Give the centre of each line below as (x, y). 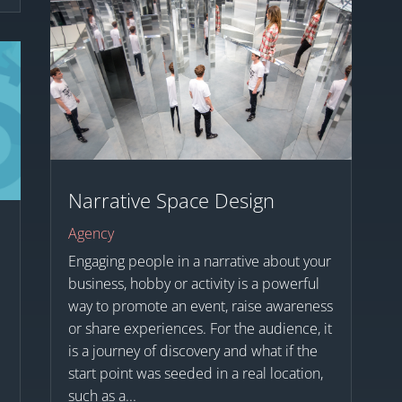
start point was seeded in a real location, (195, 374)
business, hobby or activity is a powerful (193, 284)
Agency (91, 234)
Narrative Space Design (171, 201)
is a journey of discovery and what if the (192, 351)
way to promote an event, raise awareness (200, 306)
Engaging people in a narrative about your (199, 262)
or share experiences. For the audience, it (200, 329)
